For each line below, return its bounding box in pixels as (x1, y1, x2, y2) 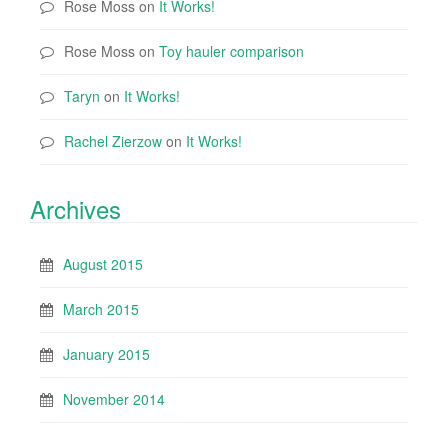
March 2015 (63, 299, 139, 319)
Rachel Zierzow (64, 131, 162, 151)
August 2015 (63, 254, 143, 274)
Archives (30, 191, 121, 226)
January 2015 (63, 344, 150, 364)
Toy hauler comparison (159, 41, 304, 61)
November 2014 (63, 389, 165, 409)
